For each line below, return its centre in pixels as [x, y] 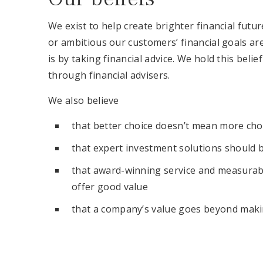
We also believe [84, 100]
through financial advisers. [109, 75]
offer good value [110, 187]
